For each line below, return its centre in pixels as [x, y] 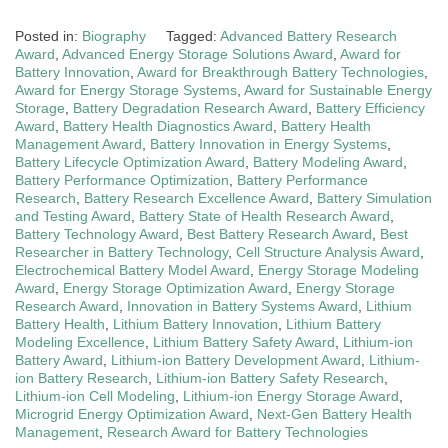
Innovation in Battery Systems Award [242, 305]
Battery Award [59, 359]
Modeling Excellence [80, 341]
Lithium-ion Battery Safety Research [270, 377]
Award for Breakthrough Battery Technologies [280, 71]
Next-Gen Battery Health [334, 413]
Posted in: [48, 35]
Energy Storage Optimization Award [175, 287]
